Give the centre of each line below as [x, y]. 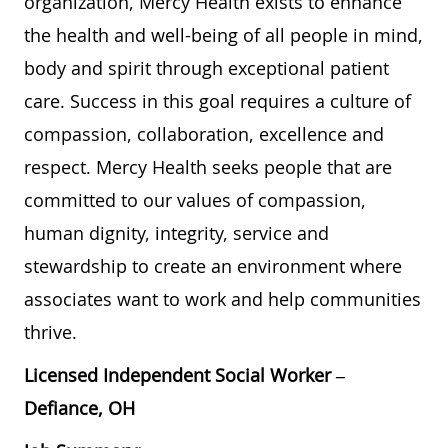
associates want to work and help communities [222, 298]
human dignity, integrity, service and [176, 232]
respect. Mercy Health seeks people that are [208, 166]
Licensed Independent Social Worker [180, 374]
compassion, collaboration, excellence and [204, 133]
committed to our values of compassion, [195, 199]
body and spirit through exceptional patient [206, 67]
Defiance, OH [79, 407]
